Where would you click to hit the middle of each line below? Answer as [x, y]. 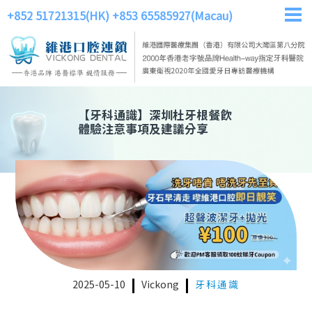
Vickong [160, 286]
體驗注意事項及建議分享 [143, 131]
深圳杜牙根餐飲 [190, 117]
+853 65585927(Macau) [172, 17]
